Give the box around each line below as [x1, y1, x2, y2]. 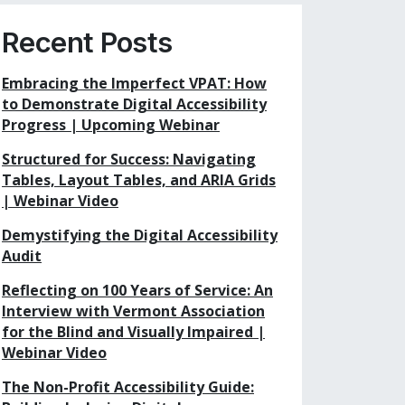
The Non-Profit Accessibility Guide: [2, 376, 254, 397]
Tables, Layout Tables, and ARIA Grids [2, 169, 276, 190]
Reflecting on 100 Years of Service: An [2, 279, 273, 300]
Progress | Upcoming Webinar [2, 114, 220, 135]
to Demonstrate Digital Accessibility [2, 93, 267, 114]
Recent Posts [2, 24, 173, 60]
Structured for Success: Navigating [2, 148, 256, 169]
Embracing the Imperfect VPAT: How [2, 72, 267, 93]
